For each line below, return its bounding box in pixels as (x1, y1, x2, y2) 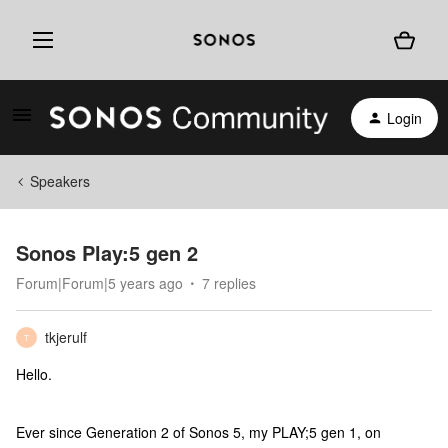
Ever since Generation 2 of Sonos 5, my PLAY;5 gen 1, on (16, 422, 381, 442)
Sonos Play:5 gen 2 (16, 238, 198, 267)
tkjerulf (45, 327, 87, 347)
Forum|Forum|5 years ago (16, 273, 183, 293)
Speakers (30, 171, 90, 191)
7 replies (202, 273, 256, 293)
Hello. (16, 364, 52, 384)
